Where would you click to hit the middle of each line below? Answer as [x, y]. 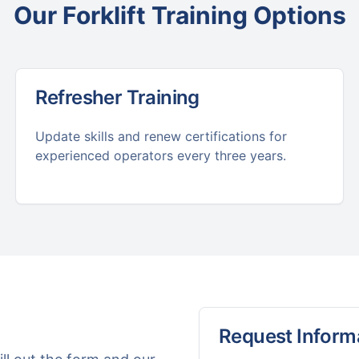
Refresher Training [117, 97]
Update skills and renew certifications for [161, 136]
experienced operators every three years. [160, 155]
